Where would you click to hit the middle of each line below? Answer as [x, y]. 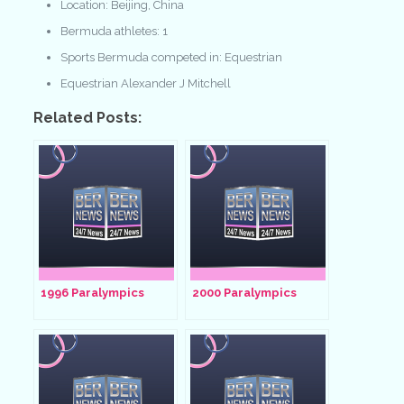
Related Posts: [87, 118]
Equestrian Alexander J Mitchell [145, 83]
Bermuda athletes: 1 [114, 31]
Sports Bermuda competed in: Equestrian [171, 57]
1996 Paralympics [92, 293]
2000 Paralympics [244, 293]
